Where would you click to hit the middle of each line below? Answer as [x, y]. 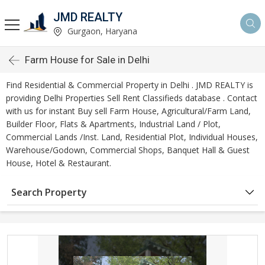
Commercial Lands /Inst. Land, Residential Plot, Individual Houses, [132, 137]
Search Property [49, 192]
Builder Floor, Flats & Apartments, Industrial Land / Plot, [113, 124]
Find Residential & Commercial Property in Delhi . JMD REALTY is [130, 85]
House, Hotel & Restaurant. [59, 163]
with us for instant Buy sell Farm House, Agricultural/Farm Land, [128, 111]
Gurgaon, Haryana [101, 31]
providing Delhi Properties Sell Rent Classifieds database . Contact [132, 98]
